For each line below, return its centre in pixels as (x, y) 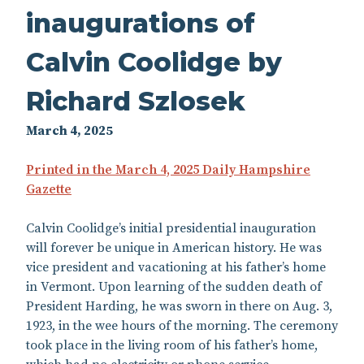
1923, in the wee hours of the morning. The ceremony (182, 325)
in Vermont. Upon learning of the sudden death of (174, 286)
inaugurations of (141, 23)
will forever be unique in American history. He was (174, 247)
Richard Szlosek (136, 101)
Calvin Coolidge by (154, 62)
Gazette (49, 189)
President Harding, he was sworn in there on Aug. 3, (179, 306)
